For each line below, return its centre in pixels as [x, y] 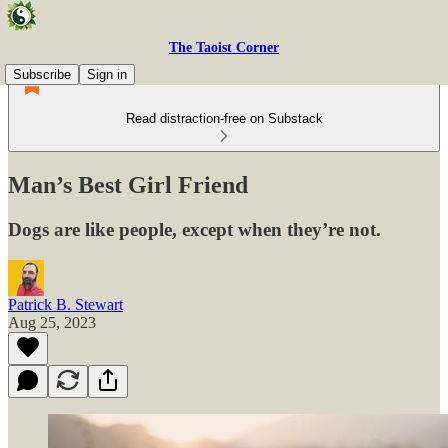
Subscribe [42, 74]
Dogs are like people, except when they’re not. [194, 229]
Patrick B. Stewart [65, 304]
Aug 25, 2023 [52, 322]
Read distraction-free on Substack [224, 118]
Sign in [107, 74]
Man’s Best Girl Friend [128, 184]
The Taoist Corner [224, 47]
